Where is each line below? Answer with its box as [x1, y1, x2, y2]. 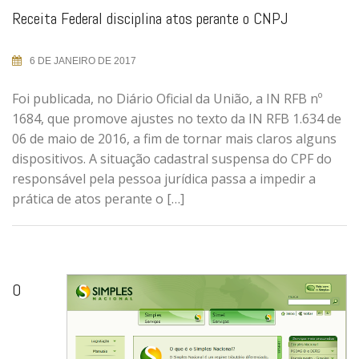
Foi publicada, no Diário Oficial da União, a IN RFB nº [12, 90, 322, 108]
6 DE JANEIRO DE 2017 [30, 55, 136, 67]
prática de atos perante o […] [12, 190, 184, 208]
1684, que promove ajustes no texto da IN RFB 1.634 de [12, 110, 341, 128]
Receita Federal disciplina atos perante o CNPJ [12, 8, 288, 30]
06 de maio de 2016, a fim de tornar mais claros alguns [12, 130, 337, 148]
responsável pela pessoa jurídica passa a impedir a [12, 170, 316, 188]
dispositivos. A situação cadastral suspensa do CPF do [12, 150, 332, 168]
